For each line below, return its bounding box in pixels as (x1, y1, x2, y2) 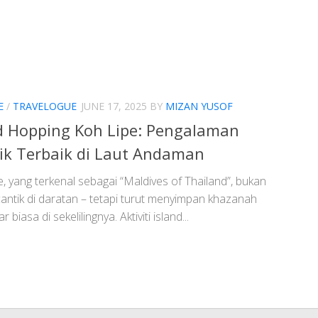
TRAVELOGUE (13, 99, 77, 114)
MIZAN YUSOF (165, 99, 233, 114)
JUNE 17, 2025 (81, 99, 147, 114)
